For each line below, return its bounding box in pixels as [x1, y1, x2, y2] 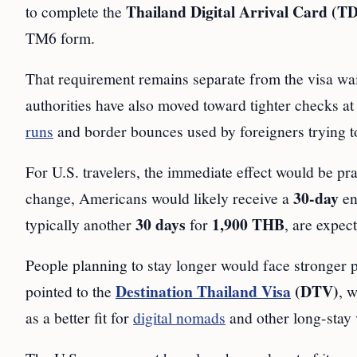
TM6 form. [25, 27, 95, 49]
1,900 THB [212, 213, 284, 237]
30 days [135, 213, 186, 237]
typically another [25, 214, 135, 235]
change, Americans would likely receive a [25, 187, 293, 209]
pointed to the [25, 280, 116, 302]
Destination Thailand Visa [116, 280, 291, 304]
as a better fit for [25, 307, 133, 328]
